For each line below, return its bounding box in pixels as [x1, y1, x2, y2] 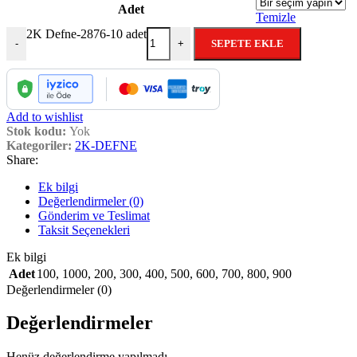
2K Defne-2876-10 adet [26, 26, 147, 41]
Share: [6, 152, 38, 167]
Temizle [256, 10, 296, 24]
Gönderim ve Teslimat [38, 208, 150, 222]
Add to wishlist [6, 109, 83, 124]
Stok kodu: [6, 124, 69, 138]
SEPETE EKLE [211, 37, 284, 49]
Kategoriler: [6, 138, 72, 152]
